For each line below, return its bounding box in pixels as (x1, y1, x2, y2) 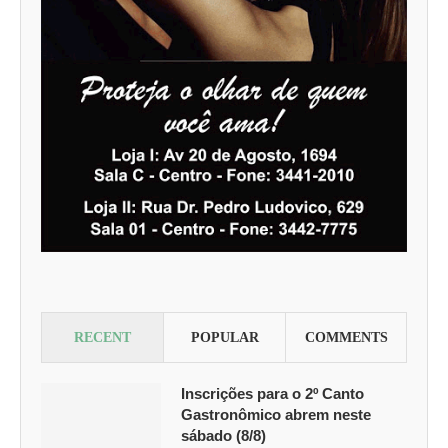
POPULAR (190, 329, 259, 345)
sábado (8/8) (181, 426, 266, 444)
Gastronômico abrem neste (181, 405, 371, 423)
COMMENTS (304, 329, 388, 345)
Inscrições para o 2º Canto (181, 384, 364, 402)
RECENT (74, 329, 131, 345)
